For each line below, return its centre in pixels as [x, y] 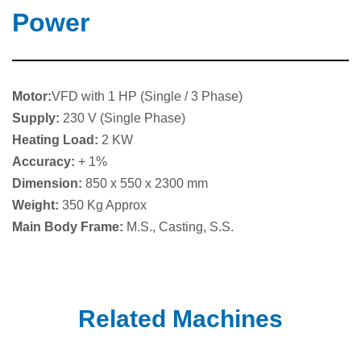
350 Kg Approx [104, 205]
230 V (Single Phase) [124, 118]
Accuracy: [45, 161]
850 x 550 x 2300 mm [147, 183]
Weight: [37, 205]
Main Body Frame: [69, 226]
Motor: [32, 96]
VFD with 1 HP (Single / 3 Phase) [147, 96]
